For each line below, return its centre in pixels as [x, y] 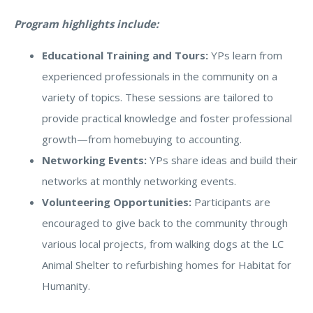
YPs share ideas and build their [222, 160]
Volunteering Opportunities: [117, 202]
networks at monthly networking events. [139, 181]
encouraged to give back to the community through [165, 223]
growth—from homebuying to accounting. [142, 139]
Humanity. [66, 285]
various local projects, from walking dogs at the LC [163, 243]
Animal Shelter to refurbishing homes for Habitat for [167, 264]
